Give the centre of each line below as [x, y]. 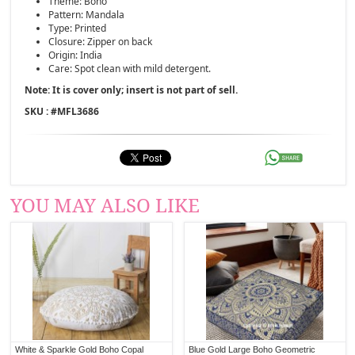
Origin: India [76, 55]
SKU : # [41, 111]
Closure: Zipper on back [101, 41]
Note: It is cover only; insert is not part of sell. [132, 90]
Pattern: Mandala [87, 14]
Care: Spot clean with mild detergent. [130, 68]
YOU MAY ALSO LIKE [105, 206]
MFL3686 [78, 111]
